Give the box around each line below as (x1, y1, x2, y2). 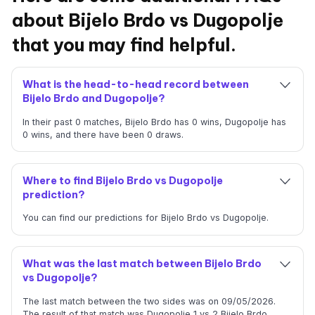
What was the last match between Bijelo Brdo (22, 257, 262, 271)
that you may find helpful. (12, 33, 237, 56)
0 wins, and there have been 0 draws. (22, 129, 184, 140)
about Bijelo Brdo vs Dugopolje (12, 8, 284, 32)
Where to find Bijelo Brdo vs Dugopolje (22, 174, 223, 187)
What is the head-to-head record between (22, 78, 249, 91)
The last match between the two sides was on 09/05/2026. (22, 295, 276, 307)
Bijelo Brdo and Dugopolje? (22, 92, 165, 105)
